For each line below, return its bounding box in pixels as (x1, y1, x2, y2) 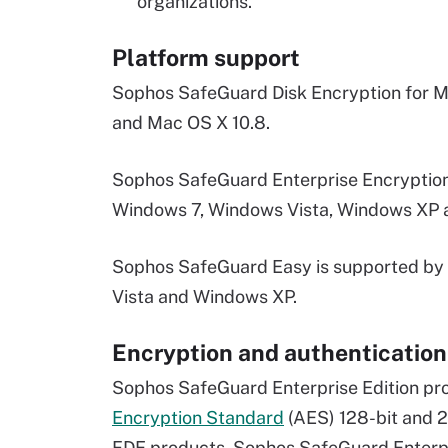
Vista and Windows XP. (112, 286, 297, 307)
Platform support (112, 44, 300, 71)
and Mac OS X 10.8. (112, 112, 270, 133)
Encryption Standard (112, 407, 284, 428)
